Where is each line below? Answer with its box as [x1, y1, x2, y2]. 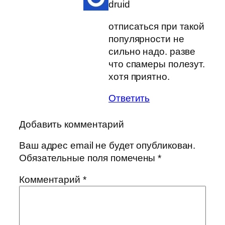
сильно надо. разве [108, 46, 196, 57]
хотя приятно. [108, 71, 170, 82]
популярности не [108, 33, 184, 44]
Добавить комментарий [19, 119, 124, 130]
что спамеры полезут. [108, 58, 205, 69]
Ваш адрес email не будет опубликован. [19, 140, 196, 151]
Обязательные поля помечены [19, 152, 158, 163]
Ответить [108, 93, 150, 104]
